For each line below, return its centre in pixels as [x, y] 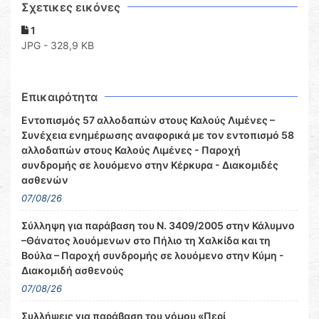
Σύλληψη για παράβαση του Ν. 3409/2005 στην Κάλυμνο [158, 226]
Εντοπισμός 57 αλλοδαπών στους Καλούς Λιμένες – [148, 120]
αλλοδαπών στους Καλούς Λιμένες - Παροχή [131, 150]
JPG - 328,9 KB [58, 46]
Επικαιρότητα [59, 97]
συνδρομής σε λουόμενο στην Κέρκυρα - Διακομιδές [150, 165]
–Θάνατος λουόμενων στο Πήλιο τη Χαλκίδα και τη [146, 241]
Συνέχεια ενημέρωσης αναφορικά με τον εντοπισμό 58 [158, 135]
